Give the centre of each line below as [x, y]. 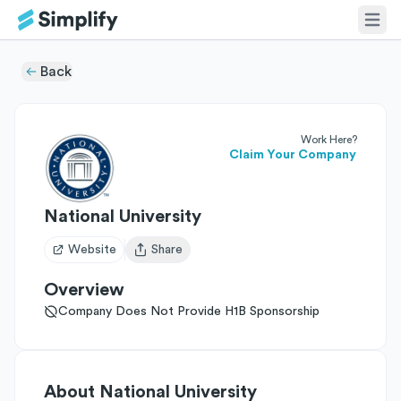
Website [92, 250]
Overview [84, 290]
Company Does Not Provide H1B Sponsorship [189, 311]
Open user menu [179, 257]
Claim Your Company [293, 155]
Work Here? [329, 140]
